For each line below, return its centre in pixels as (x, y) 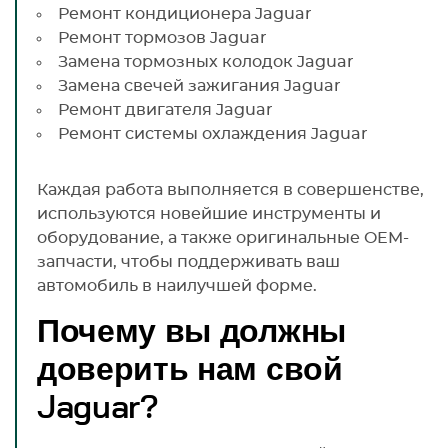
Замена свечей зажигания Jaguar (199, 85)
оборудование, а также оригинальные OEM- (223, 237)
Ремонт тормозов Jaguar (162, 37)
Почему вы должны (191, 331)
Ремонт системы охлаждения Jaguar (213, 133)
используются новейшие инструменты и (209, 213)
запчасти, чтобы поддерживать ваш (188, 261)
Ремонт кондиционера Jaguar (185, 13)
